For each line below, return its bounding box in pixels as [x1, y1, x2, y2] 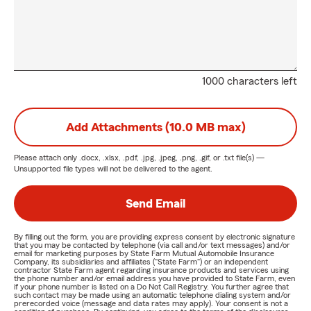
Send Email [126, 197, 185, 210]
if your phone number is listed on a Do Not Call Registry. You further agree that [14, 283, 289, 291]
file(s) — [234, 153, 264, 162]
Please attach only [14, 153, 79, 162]
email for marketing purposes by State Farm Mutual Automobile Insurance [14, 249, 274, 258]
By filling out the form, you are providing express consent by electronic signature [14, 233, 295, 241]
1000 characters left [202, 76, 297, 87]
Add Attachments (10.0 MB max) [65, 121, 246, 133]
